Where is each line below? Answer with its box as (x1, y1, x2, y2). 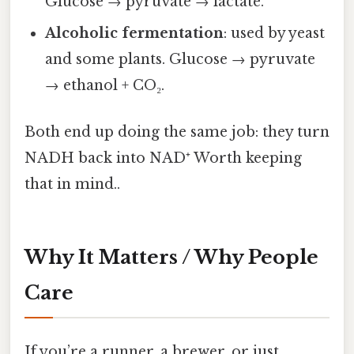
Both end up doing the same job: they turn (24, 122, 330, 141)
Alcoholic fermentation (45, 24, 224, 42)
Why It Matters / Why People (24, 245, 318, 269)
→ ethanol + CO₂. (45, 76, 165, 94)
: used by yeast (224, 24, 326, 42)
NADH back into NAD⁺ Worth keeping (24, 149, 302, 167)
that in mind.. (24, 175, 120, 193)
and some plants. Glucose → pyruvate (45, 50, 316, 68)
